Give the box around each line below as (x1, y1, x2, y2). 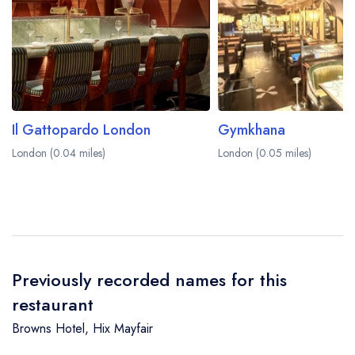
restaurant (12, 292, 94, 317)
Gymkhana (218, 120, 285, 141)
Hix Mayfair (93, 319, 153, 338)
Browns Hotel (12, 319, 85, 338)
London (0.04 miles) (12, 145, 105, 162)
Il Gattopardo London (12, 120, 151, 141)
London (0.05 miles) (218, 145, 311, 162)
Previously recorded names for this (12, 267, 287, 292)
